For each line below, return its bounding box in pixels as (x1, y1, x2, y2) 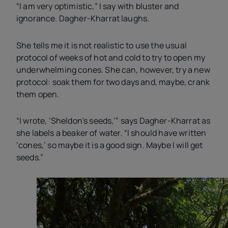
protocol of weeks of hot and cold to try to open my (16, 51, 206, 63)
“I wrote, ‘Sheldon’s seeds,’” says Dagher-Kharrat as (16, 115, 211, 126)
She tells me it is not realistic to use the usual (16, 39, 187, 51)
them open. (16, 88, 61, 100)
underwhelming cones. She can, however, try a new (16, 64, 210, 75)
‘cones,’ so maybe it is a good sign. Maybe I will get (16, 139, 203, 151)
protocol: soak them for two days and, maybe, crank (16, 76, 210, 88)
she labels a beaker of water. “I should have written (16, 127, 207, 138)
